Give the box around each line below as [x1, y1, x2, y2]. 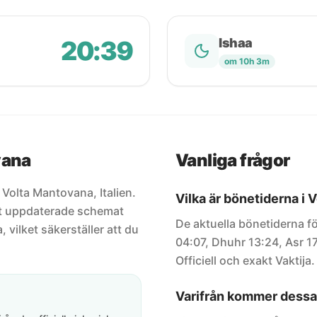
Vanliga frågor [175, 150, 290, 171]
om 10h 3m [224, 56, 270, 67]
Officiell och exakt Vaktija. [175, 253, 315, 267]
